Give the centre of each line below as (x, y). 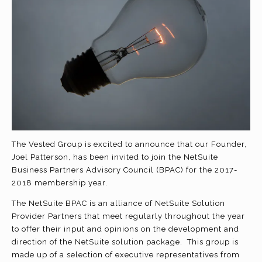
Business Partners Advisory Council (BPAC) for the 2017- (125, 170)
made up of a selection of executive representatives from (126, 254)
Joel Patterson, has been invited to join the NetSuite (115, 157)
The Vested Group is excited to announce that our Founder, (129, 144)
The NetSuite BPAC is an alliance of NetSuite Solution (118, 203)
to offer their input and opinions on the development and (125, 229)
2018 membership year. (62, 182)
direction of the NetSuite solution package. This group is (125, 242)
